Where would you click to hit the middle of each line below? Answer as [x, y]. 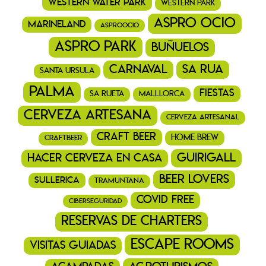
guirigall [206, 158]
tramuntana [119, 181]
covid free [165, 200]
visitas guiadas [72, 246]
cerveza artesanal [203, 118]
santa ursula [67, 71]
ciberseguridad [95, 201]
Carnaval [138, 70]
